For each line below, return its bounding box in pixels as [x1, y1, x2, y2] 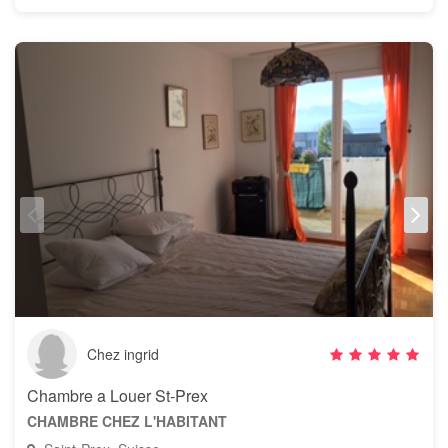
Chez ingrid [87, 344, 159, 364]
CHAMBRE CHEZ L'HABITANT [27, 411, 227, 431]
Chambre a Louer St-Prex [27, 384, 208, 407]
